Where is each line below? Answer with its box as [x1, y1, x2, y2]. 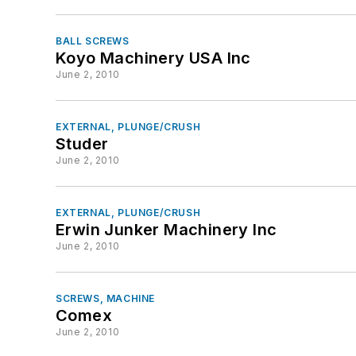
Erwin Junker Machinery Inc [56, 220, 277, 239]
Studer [56, 134, 109, 153]
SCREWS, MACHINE [56, 292, 155, 304]
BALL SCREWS [56, 35, 130, 47]
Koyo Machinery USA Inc [56, 48, 251, 68]
